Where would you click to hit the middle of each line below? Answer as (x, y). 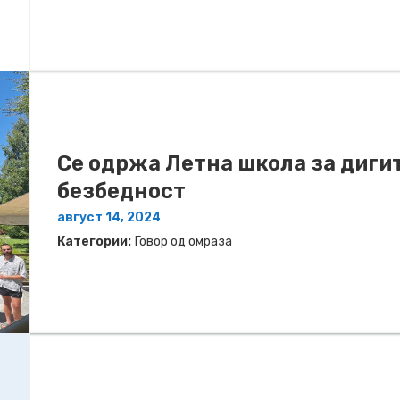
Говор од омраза (183, 242)
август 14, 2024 (109, 218)
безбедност (121, 192)
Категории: (94, 242)
